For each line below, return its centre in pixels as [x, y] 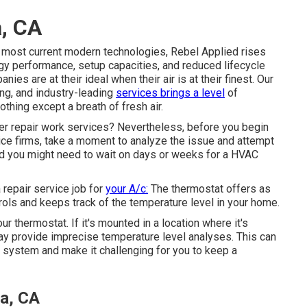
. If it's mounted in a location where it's [157, 223]
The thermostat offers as [209, 188]
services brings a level [170, 93]
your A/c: [127, 188]
